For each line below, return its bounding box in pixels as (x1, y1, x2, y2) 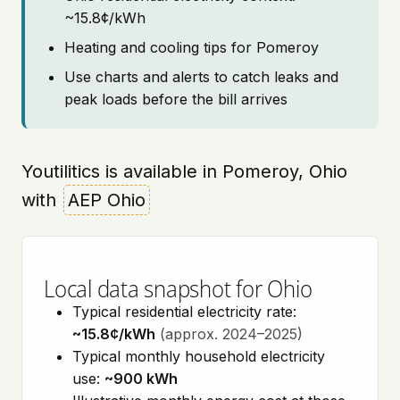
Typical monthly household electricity (72, 347, 325, 365)
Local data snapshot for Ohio (44, 271, 312, 304)
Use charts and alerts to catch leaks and (64, 68, 338, 86)
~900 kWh (104, 370, 178, 387)
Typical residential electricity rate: (72, 303, 296, 321)
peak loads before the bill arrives (64, 90, 287, 108)
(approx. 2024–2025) (160, 325, 303, 343)
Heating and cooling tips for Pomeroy (64, 38, 319, 56)
